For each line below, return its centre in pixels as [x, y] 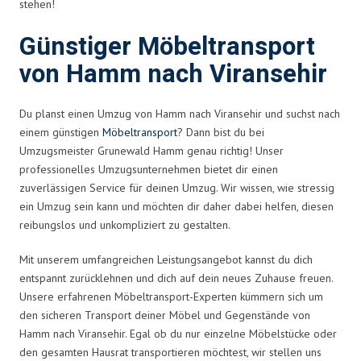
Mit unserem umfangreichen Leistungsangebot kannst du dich [166, 259]
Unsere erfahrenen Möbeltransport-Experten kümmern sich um [171, 296]
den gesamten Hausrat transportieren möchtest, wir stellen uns [170, 352]
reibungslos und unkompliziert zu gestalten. [125, 224]
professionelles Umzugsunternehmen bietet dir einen [149, 169]
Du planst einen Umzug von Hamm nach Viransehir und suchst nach [180, 113]
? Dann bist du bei [221, 132]
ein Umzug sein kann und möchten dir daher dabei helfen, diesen [176, 206]
